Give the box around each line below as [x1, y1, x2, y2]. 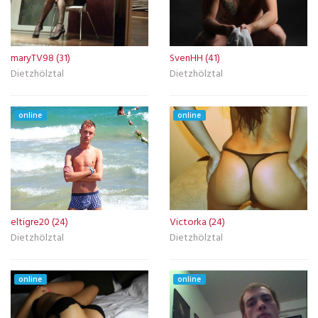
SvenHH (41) [170, 50, 220, 67]
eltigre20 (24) [11, 214, 68, 231]
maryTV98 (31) [11, 50, 70, 67]
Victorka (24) [170, 214, 225, 231]
